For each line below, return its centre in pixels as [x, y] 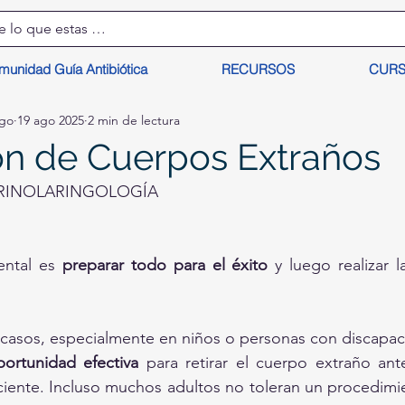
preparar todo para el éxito [165, 265]
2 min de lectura [134, 120]
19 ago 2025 [51, 120]
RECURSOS [259, 69]
